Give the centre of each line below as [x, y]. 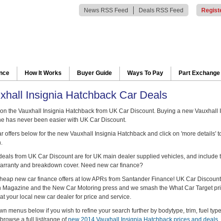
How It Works [43, 73]
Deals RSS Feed [161, 10]
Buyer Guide [94, 73]
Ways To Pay [145, 73]
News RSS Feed [106, 10]
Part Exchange [199, 73]
